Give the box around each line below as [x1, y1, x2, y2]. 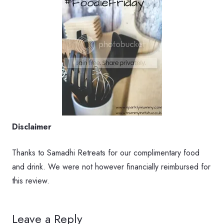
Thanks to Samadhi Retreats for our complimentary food [12, 147, 199, 159]
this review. [12, 175, 49, 187]
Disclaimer [12, 121, 51, 133]
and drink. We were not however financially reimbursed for [12, 161, 210, 173]
